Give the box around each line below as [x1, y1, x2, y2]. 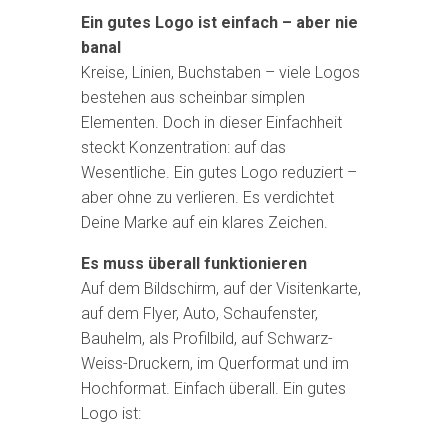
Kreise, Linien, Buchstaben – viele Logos [80, 63, 360, 82]
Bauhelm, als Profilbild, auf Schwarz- [80, 329, 333, 348]
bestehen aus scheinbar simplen [80, 88, 305, 107]
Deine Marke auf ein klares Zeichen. [80, 213, 328, 232]
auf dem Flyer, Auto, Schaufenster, [80, 304, 318, 323]
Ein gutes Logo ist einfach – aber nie [80, 13, 358, 32]
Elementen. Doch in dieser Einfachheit [80, 113, 342, 132]
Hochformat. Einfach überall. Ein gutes [80, 379, 346, 398]
